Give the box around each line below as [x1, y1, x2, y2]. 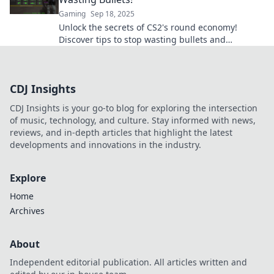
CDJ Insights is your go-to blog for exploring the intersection [10, 102, 257, 114]
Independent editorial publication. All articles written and [10, 256, 247, 268]
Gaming [59, 9, 86, 20]
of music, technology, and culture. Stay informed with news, [10, 114, 256, 127]
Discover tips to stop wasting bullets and [59, 34, 226, 46]
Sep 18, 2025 [91, 9, 135, 20]
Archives [10, 205, 45, 217]
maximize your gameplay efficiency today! [59, 46, 230, 58]
